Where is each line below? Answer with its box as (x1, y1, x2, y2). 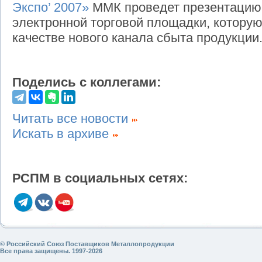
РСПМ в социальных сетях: (12, 171, 188, 186)
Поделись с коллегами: (12, 75, 161, 90)
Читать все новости (12, 111, 132, 126)
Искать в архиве (12, 126, 112, 142)
